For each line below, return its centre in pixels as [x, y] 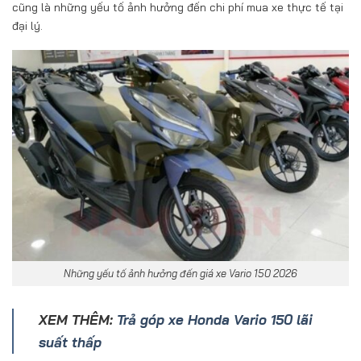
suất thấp [71, 342]
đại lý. [27, 26]
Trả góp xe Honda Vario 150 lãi [215, 319]
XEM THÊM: [78, 319]
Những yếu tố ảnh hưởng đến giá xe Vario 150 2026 [180, 273]
